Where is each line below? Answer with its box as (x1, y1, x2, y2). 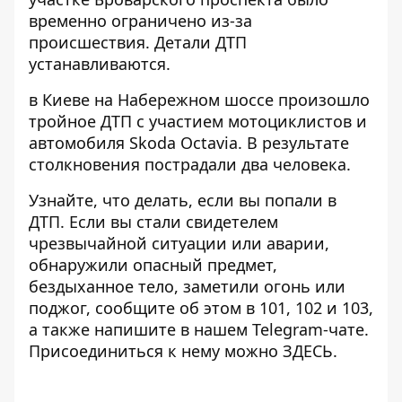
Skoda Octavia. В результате (125, 132, 349, 153)
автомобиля (29, 132, 125, 153)
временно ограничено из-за (29, 10, 252, 31)
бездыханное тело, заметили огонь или (29, 275, 345, 297)
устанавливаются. (29, 53, 170, 74)
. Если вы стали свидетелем (60, 211, 278, 232)
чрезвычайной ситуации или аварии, (29, 232, 329, 254)
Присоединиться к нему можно (29, 340, 283, 362)
